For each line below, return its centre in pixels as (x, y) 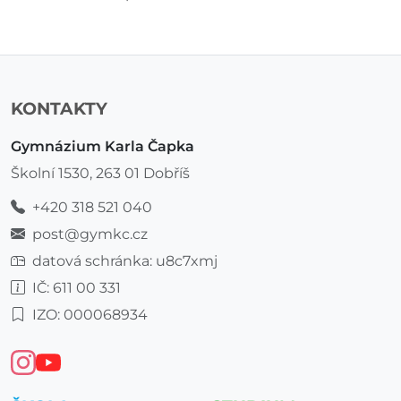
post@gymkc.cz (90, 234)
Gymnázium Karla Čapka (102, 146)
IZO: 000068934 (90, 314)
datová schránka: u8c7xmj (125, 260)
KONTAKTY (59, 108)
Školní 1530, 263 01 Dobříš (100, 173)
